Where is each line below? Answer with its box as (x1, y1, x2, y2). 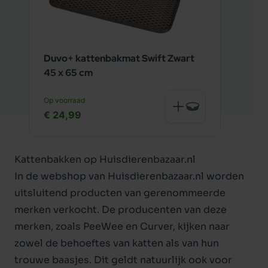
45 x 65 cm (44, 66, 93, 79)
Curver (140, 220, 173, 233)
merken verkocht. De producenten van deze (14, 203, 227, 216)
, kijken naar (173, 220, 230, 233)
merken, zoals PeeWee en (14, 220, 140, 233)
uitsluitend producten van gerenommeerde (14, 187, 226, 199)
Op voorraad (44, 96, 85, 105)
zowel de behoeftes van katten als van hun (14, 237, 219, 249)
